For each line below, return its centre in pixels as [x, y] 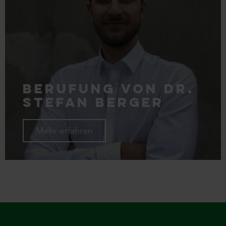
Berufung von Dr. [108, 89]
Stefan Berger [93, 102]
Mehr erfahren [64, 131]
